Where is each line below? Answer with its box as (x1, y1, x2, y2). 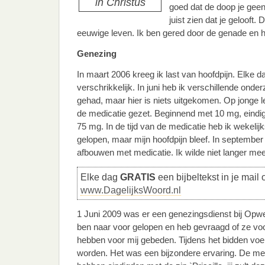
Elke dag (80, 172, 120, 182)
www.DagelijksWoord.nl (80, 185, 181, 195)
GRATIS (120, 172, 156, 182)
